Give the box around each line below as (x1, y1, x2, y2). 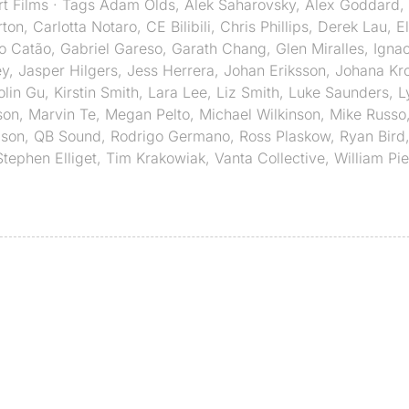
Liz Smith (216, 82, 279, 101)
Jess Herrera (127, 60, 215, 79)
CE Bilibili (146, 16, 211, 36)
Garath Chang (172, 38, 267, 58)
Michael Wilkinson (199, 104, 320, 123)
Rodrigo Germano (110, 126, 230, 145)
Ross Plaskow (239, 126, 330, 145)
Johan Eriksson (224, 60, 326, 79)
